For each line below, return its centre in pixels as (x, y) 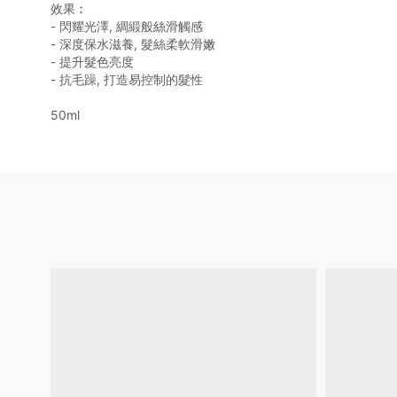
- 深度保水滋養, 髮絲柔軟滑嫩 (133, 44)
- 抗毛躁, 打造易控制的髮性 (127, 80)
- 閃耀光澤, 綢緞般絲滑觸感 (127, 27)
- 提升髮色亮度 (92, 62)
